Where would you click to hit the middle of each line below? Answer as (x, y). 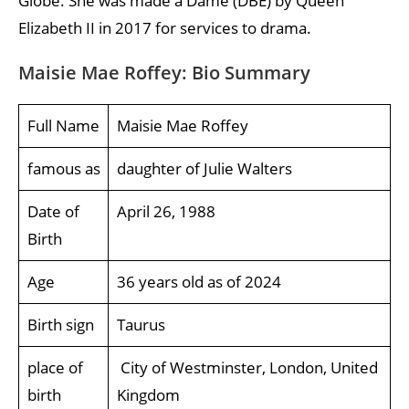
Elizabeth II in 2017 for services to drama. (165, 28)
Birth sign (60, 325)
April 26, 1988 (166, 211)
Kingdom (148, 395)
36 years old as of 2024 (199, 282)
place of (55, 367)
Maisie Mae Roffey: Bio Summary (164, 73)
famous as (63, 168)
